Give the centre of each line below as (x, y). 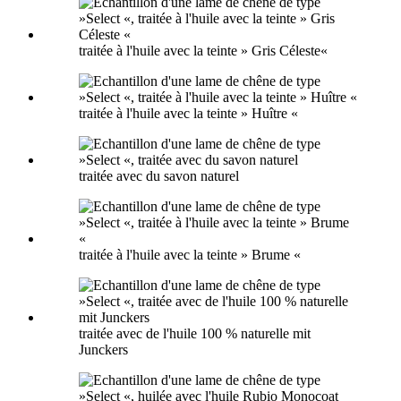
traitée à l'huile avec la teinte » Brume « (190, 254)
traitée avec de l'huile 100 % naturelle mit (195, 333)
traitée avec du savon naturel (159, 175)
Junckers (103, 349)
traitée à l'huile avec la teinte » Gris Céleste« (203, 50)
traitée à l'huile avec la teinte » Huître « (188, 113)
